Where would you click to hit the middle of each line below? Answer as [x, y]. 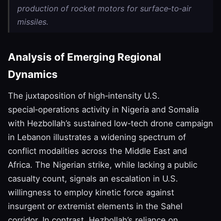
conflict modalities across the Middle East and [97, 151]
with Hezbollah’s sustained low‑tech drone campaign [110, 123]
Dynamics [33, 74]
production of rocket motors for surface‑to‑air [104, 8]
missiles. [33, 21]
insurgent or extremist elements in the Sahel [95, 206]
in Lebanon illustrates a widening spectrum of [97, 137]
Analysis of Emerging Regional [85, 57]
